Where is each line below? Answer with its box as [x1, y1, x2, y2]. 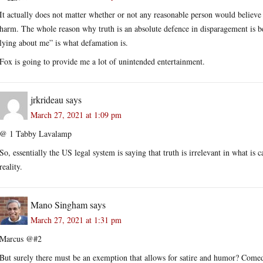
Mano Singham [31, 198, 87, 211]
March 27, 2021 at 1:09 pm [31, 109, 122, 120]
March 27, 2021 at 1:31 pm [31, 214, 122, 225]
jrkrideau [31, 93, 63, 106]
